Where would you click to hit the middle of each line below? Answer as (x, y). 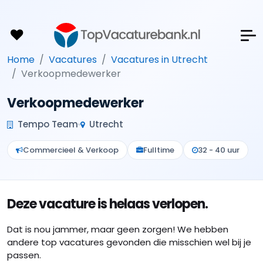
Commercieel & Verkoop (71, 150)
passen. (24, 255)
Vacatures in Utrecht (159, 60)
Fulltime (159, 150)
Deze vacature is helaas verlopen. (107, 204)
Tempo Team (47, 124)
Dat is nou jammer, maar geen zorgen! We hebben (118, 229)
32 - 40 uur (219, 150)
